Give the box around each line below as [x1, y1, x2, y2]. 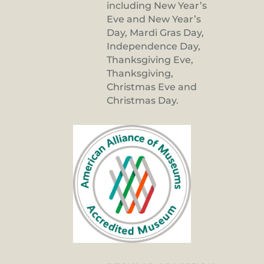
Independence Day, [107, 41, 200, 52]
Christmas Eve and [107, 81, 197, 93]
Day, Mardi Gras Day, [107, 27, 204, 39]
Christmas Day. [107, 95, 179, 107]
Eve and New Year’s [107, 14, 201, 25]
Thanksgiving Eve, [107, 54, 193, 66]
